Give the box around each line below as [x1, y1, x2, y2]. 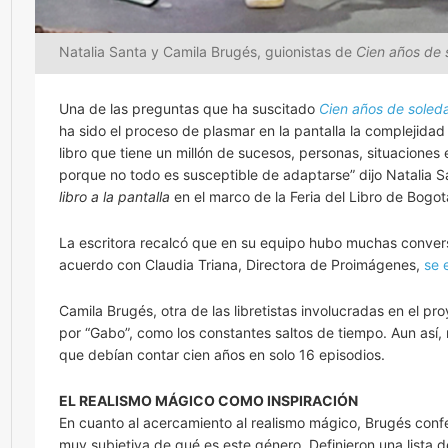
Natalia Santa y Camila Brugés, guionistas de [59, 42, 356, 60]
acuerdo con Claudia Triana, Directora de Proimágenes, [59, 255, 424, 273]
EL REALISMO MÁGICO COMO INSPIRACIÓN [59, 391, 358, 409]
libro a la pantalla [59, 187, 170, 205]
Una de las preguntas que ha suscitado [59, 99, 319, 117]
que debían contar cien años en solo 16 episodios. [59, 345, 385, 363]
